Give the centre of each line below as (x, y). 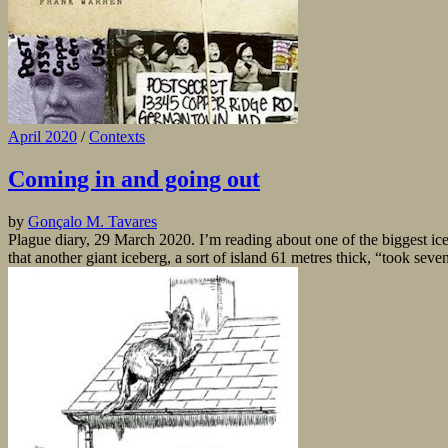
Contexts (117, 137)
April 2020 (42, 137)
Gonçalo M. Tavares (92, 221)
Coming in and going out (134, 179)
